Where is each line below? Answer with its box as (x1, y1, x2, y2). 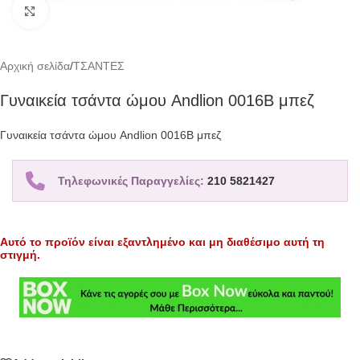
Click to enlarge (47, 5, 126, 17)
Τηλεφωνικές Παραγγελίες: (58, 174, 207, 187)
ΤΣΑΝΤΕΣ (73, 59, 125, 72)
